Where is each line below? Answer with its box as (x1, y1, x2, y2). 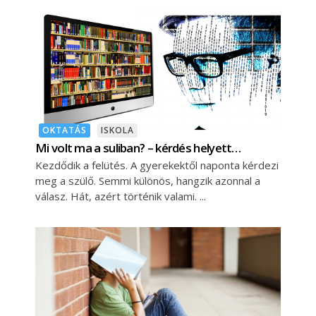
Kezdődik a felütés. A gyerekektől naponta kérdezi (35, 157, 279, 172)
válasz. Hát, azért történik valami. (35, 188, 200, 203)
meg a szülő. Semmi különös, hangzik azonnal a (35, 173, 260, 188)
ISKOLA (101, 123, 134, 136)
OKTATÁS (42, 123, 87, 136)
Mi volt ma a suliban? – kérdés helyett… (35, 139, 241, 156)
